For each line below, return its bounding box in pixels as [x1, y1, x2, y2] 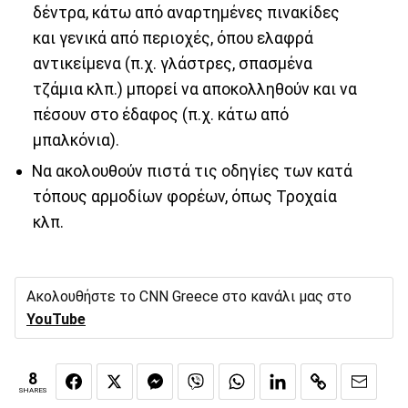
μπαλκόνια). [32, 130, 119, 149]
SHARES [19, 386, 46, 395]
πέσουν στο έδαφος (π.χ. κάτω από [32, 105, 289, 124]
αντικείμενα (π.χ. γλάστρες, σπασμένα [32, 54, 312, 73]
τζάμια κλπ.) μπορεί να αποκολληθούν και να [32, 79, 357, 98]
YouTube [26, 311, 86, 329]
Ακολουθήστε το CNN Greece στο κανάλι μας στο [26, 288, 352, 306]
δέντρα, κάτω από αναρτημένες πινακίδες [32, 3, 340, 22]
